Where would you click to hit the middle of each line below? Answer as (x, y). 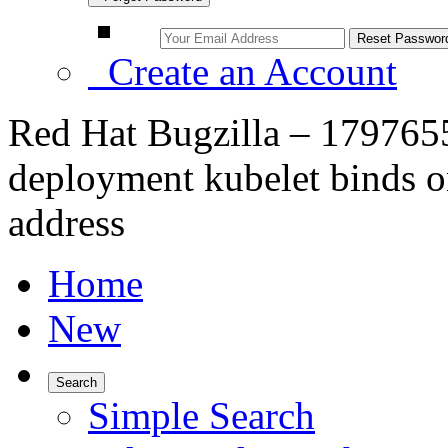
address (66, 222)
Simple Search (201, 415)
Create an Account (242, 71)
